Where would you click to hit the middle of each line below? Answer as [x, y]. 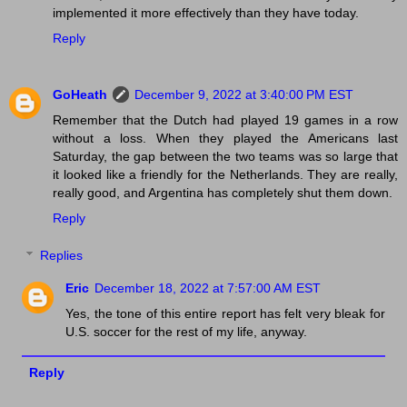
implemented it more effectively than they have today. [206, 12]
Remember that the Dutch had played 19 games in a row [225, 119]
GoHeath [80, 94]
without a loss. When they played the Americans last [225, 138]
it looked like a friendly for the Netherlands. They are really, [225, 174]
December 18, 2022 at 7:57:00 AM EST [208, 288]
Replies [62, 256]
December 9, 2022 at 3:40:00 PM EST [244, 94]
